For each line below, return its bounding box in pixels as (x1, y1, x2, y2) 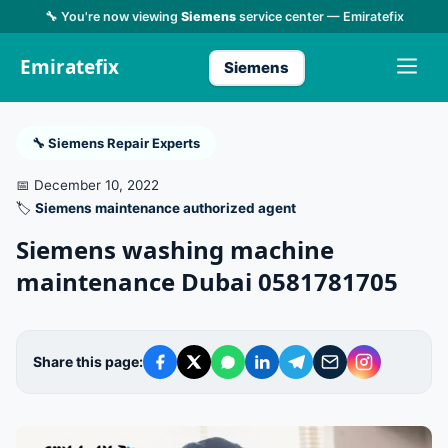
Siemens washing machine (16, 233, 334, 266)
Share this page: (33, 353, 143, 370)
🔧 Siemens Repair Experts (32, 135, 200, 151)
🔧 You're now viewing (44, 9, 181, 24)
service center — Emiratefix (235, 9, 404, 24)
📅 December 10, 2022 (16, 177, 159, 193)
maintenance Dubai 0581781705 (16, 265, 398, 298)
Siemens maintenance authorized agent (35, 200, 296, 216)
